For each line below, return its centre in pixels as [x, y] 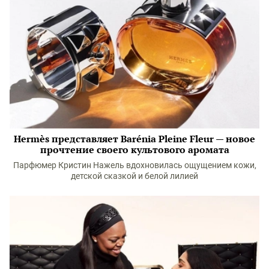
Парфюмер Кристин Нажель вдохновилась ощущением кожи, [134, 165]
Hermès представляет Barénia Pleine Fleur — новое [134, 138]
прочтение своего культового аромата [134, 149]
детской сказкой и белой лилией [134, 176]
